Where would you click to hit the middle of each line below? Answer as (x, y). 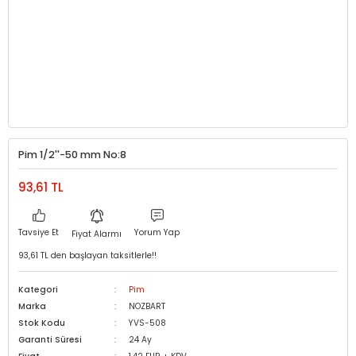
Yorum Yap (157, 232)
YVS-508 (147, 323)
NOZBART (147, 306)
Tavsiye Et (39, 232)
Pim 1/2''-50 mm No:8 (72, 155)
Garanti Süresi (50, 340)
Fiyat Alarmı (97, 234)
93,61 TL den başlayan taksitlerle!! (87, 255)
